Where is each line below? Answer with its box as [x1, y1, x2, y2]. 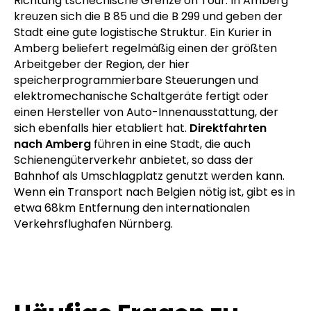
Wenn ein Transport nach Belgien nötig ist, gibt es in [14, 184, 295, 201]
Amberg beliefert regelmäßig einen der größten [14, 40, 277, 57]
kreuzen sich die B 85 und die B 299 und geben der [14, 8, 283, 25]
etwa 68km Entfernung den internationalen [14, 200, 250, 217]
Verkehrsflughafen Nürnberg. [14, 216, 173, 233]
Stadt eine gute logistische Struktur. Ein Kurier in [14, 24, 271, 41]
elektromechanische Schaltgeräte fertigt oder [14, 88, 269, 105]
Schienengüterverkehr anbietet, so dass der [14, 152, 253, 169]
